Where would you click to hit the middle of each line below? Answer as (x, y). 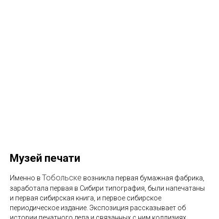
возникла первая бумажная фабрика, (143, 178)
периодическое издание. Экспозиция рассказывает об (98, 208)
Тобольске (62, 177)
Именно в (26, 178)
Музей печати (45, 158)
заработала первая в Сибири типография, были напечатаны (107, 188)
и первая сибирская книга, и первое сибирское (86, 198)
